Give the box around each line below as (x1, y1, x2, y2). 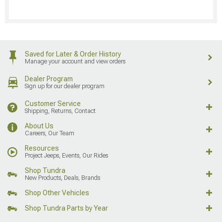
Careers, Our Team (25, 129, 74, 137)
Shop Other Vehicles (25, 188, 89, 197)
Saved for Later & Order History (25, 50, 121, 58)
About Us (25, 121, 54, 130)
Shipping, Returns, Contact (25, 107, 96, 114)
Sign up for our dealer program (25, 82, 105, 90)
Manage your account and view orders (25, 57, 125, 65)
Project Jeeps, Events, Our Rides (25, 152, 108, 159)
